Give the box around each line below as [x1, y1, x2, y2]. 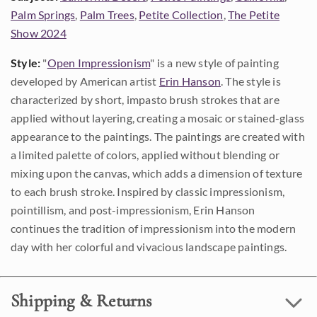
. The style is [221, 74, 281, 88]
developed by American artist [11, 74, 159, 88]
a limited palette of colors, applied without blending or [11, 148, 280, 161]
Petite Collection [139, 8, 224, 21]
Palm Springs [11, 8, 76, 21]
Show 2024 [11, 26, 67, 40]
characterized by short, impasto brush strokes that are [11, 93, 279, 106]
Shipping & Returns [11, 290, 152, 311]
